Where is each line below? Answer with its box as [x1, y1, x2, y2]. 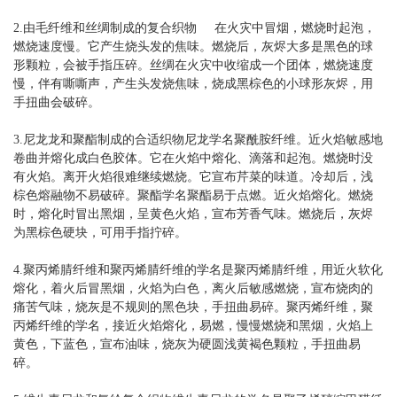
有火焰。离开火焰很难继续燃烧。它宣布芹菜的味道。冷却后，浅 [13, 169, 373, 183]
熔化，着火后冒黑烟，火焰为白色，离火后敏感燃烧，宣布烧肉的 [13, 281, 373, 295]
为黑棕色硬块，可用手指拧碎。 [13, 225, 187, 239]
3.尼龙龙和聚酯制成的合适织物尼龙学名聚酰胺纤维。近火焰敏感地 [13, 132, 383, 146]
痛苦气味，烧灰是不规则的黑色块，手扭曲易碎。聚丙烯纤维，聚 [13, 300, 373, 314]
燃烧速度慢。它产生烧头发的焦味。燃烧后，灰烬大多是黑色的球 [13, 39, 373, 53]
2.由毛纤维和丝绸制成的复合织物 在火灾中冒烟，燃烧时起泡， [13, 20, 376, 35]
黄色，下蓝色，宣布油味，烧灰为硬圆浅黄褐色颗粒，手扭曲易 [13, 337, 361, 351]
